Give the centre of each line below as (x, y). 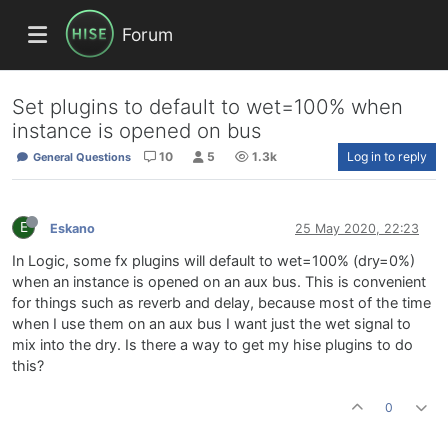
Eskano (72, 228)
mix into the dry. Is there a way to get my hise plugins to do (212, 345)
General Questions (80, 157)
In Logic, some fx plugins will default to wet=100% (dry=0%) (213, 261)
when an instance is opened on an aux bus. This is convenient (219, 282)
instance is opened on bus (136, 131)
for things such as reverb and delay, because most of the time (221, 303)
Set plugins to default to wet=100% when (207, 107)
